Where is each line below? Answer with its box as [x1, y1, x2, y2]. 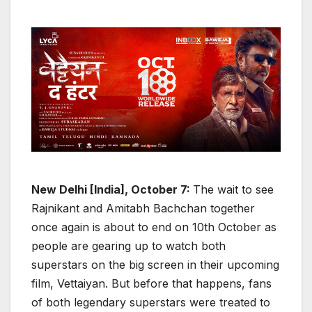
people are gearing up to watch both [31, 239, 226, 253]
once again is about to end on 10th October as [31, 220, 276, 235]
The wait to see [193, 182, 274, 197]
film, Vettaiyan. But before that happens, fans [31, 276, 272, 291]
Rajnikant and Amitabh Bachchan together [31, 201, 255, 216]
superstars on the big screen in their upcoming [31, 258, 279, 272]
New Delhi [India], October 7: [31, 182, 193, 197]
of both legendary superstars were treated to [31, 295, 270, 310]
